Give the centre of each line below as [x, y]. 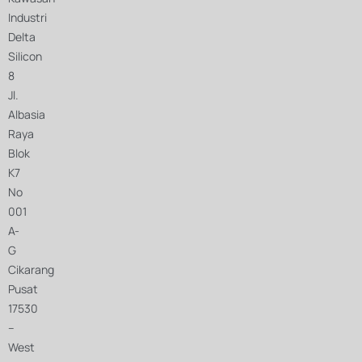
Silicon [25, 57]
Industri [27, 18]
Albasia [27, 115]
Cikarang [31, 270]
